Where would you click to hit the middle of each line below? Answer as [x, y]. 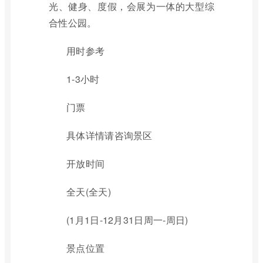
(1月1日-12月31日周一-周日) [127, 220]
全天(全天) [89, 192]
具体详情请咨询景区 [109, 135]
